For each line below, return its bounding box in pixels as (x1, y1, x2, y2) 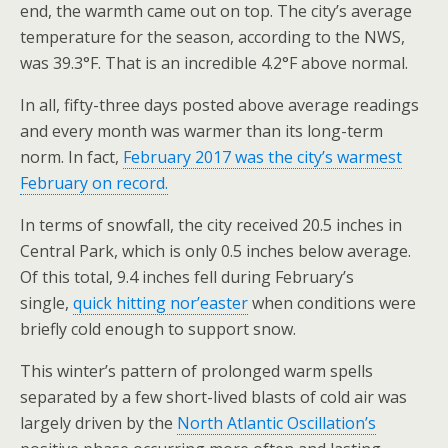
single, (20, 292, 73, 314)
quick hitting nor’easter (73, 292, 248, 314)
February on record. (20, 172, 168, 194)
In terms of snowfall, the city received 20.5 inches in (20, 214, 402, 236)
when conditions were (248, 292, 416, 314)
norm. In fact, (20, 146, 123, 168)
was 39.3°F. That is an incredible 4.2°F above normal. (20, 52, 408, 74)
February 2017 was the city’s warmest (123, 146, 402, 168)
